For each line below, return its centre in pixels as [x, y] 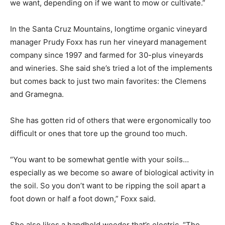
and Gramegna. [37, 94]
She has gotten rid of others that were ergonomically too [110, 120]
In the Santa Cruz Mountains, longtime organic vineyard [108, 29]
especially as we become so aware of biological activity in [112, 172]
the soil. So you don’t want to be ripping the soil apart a [108, 185]
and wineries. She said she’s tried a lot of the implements [111, 68]
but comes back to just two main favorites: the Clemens [108, 81]
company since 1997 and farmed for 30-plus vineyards [107, 55]
